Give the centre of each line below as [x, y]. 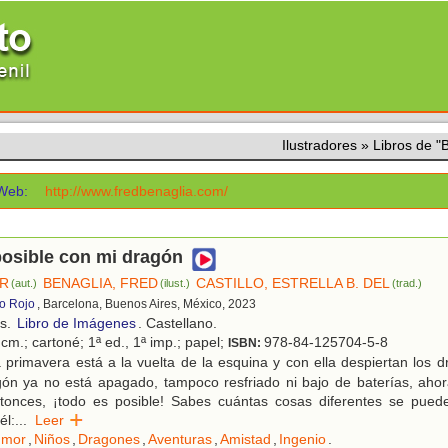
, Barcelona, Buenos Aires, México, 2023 [146, 304]
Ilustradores [319, 145]
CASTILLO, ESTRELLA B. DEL [293, 283]
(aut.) [24, 283]
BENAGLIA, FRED [101, 283]
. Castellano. [177, 323]
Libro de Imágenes [76, 323]
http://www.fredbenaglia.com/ [137, 191]
